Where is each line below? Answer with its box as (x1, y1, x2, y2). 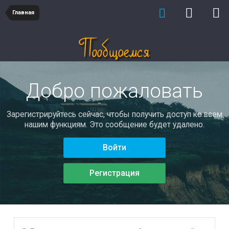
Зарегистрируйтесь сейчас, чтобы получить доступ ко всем (7, 109, 222, 119)
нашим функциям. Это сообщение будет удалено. (25, 120, 204, 129)
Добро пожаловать (26, 79, 203, 103)
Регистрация (89, 168, 140, 178)
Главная (12, 9, 34, 16)
